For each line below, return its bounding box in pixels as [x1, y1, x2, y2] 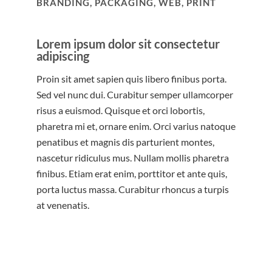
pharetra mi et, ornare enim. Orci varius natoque [36, 120, 236, 132]
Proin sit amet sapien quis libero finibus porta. [36, 73, 226, 85]
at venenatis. [36, 199, 89, 211]
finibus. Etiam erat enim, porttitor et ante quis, [36, 168, 227, 180]
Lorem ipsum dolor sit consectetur [36, 36, 220, 52]
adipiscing [36, 49, 89, 64]
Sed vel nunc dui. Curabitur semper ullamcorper [36, 89, 233, 101]
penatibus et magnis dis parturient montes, [36, 136, 214, 148]
